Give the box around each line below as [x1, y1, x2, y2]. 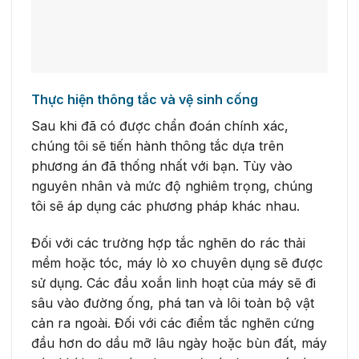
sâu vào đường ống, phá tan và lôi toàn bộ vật [31, 294, 314, 311]
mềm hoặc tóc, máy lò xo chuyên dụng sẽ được [31, 254, 323, 271]
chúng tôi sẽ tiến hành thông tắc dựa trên [31, 137, 284, 154]
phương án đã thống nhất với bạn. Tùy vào [31, 157, 292, 174]
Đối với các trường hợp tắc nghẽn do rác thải [31, 234, 305, 251]
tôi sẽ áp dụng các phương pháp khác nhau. [31, 197, 300, 214]
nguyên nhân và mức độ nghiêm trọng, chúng [31, 177, 313, 194]
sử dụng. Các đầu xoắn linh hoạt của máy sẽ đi [31, 274, 316, 291]
